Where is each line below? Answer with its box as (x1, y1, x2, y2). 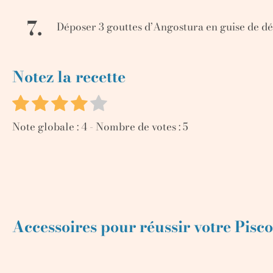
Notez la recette (12, 65, 126, 89)
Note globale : (12, 118, 81, 135)
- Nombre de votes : (87, 118, 183, 135)
